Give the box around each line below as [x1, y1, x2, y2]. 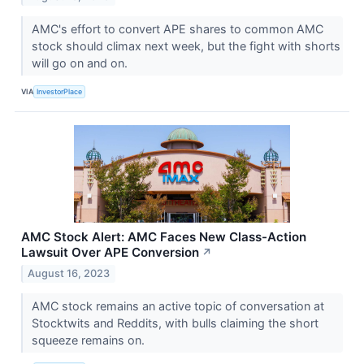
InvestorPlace [37, 87, 83, 97]
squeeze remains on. [31, 332, 148, 347]
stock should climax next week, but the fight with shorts [31, 38, 340, 53]
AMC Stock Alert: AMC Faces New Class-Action [21, 228, 306, 245]
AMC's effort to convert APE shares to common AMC [31, 21, 323, 36]
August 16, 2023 [28, 266, 110, 279]
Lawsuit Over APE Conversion [21, 244, 199, 260]
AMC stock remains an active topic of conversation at [31, 298, 324, 313]
